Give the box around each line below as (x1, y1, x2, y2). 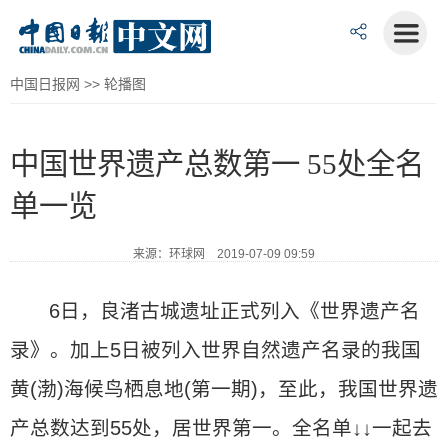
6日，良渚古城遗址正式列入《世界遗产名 (49, 300, 421, 322)
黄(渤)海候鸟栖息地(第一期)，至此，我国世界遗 (10, 378, 438, 400)
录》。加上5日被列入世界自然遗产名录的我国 (10, 339, 421, 361)
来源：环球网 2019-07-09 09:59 (133, 247, 315, 261)
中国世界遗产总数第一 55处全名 (10, 148, 424, 180)
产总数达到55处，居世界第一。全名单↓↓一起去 (10, 417, 432, 439)
